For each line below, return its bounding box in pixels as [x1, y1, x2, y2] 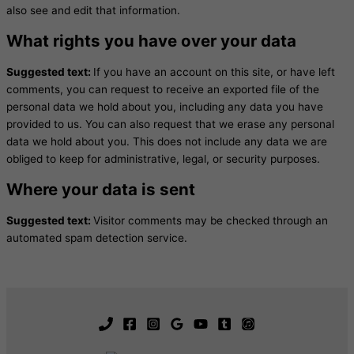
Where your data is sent [6, 179, 195, 200]
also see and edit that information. [6, 4, 180, 17]
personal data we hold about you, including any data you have [6, 100, 323, 114]
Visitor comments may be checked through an [93, 214, 328, 228]
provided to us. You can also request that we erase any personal [6, 118, 334, 131]
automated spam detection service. [6, 232, 187, 245]
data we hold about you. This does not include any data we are [6, 135, 327, 149]
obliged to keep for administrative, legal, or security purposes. [6, 153, 320, 166]
